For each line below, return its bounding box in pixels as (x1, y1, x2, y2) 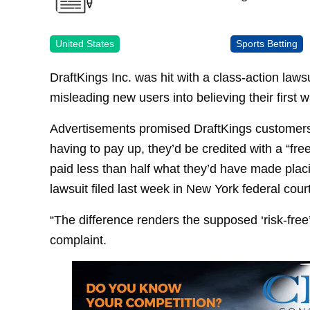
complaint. (50, 232, 107, 247)
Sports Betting (236, 37, 298, 49)
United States (55, 37, 114, 49)
